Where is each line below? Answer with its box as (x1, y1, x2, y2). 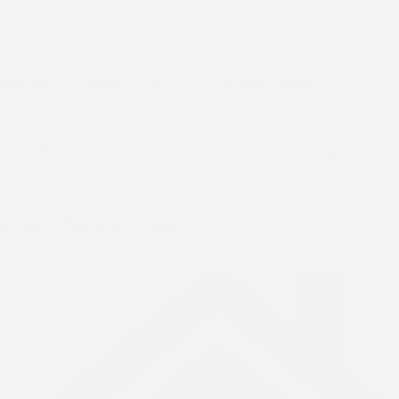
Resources (40, 141, 127, 163)
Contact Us (167, 141, 263, 163)
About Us (89, 71, 164, 94)
